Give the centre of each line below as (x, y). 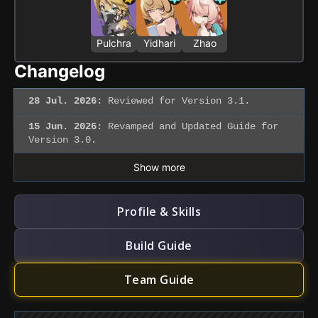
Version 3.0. (62, 140)
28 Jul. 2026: (65, 101)
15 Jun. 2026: (65, 127)
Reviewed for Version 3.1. (176, 101)
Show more (159, 168)
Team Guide (159, 280)
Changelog (60, 72)
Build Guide (159, 246)
